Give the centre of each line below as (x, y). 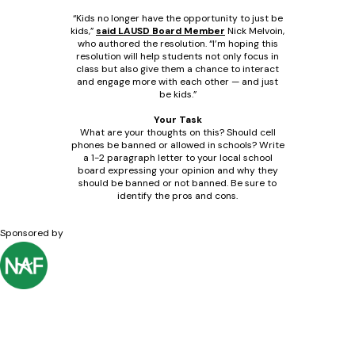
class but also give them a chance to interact (177, 69)
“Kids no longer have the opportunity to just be (177, 19)
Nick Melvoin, (255, 31)
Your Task (177, 120)
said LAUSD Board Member (160, 31)
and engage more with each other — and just (177, 82)
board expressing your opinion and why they (177, 171)
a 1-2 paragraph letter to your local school (177, 158)
